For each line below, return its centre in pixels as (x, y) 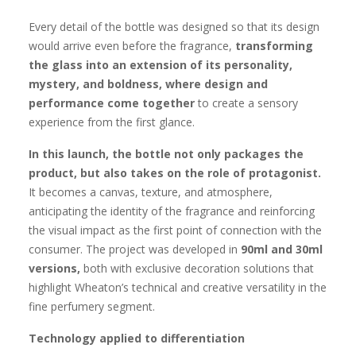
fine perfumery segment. (92, 306)
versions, (54, 268)
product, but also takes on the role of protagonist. (175, 173)
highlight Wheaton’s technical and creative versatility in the (178, 287)
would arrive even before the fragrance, (132, 46)
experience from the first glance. (112, 122)
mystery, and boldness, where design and (148, 84)
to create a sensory (246, 103)
